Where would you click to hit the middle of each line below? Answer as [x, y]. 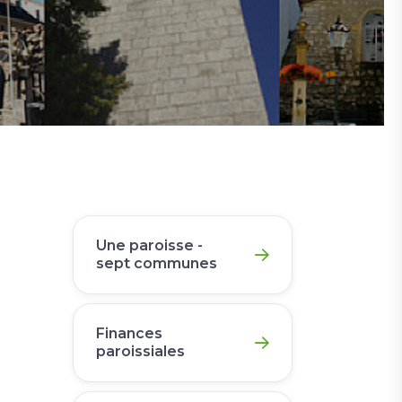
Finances [129, 333]
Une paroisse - [149, 245]
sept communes [157, 263]
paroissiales [140, 351]
